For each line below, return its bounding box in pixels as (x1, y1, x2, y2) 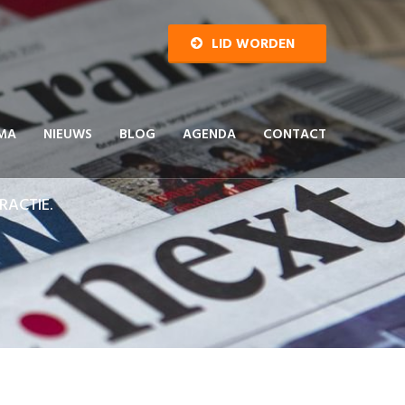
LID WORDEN (212, 33, 295, 55)
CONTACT (263, 124, 326, 146)
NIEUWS (43, 124, 92, 146)
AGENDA (183, 124, 236, 146)
